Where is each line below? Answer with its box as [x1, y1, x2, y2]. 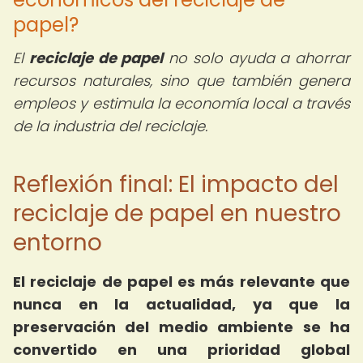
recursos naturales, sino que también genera [13, 70, 350, 91]
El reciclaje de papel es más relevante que [13, 271, 350, 292]
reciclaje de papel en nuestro [13, 198, 341, 229]
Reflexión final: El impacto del [13, 169, 339, 200]
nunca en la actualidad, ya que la [13, 294, 350, 314]
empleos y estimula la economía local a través [13, 93, 350, 113]
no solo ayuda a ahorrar [163, 48, 350, 68]
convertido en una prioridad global [13, 340, 350, 360]
